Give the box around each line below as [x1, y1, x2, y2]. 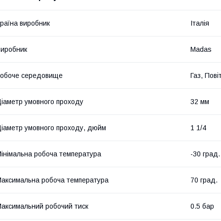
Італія [190, 19, 209, 27]
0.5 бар [190, 202, 214, 210]
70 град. [190, 176, 218, 184]
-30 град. [190, 149, 220, 158]
